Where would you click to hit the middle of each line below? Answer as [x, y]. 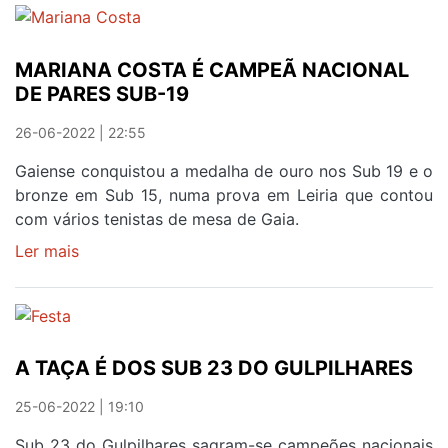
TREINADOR [124, 71]
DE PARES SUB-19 [102, 93]
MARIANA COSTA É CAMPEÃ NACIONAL [212, 69]
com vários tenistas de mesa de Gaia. [157, 218]
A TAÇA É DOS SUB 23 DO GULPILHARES [214, 368]
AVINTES [112, 143]
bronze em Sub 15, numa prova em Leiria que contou [224, 194]
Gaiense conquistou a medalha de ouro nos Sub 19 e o [224, 170]
